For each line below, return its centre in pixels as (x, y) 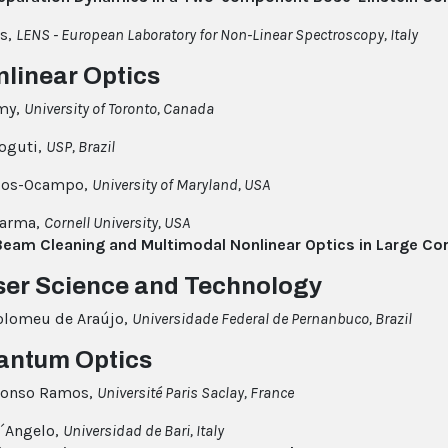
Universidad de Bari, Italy (143, 431)
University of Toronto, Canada (119, 109)
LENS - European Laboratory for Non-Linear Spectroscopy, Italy (217, 35)
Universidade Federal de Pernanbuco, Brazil (272, 319)
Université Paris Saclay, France (195, 393)
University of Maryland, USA (181, 185)
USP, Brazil (80, 147)
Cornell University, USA (117, 223)
